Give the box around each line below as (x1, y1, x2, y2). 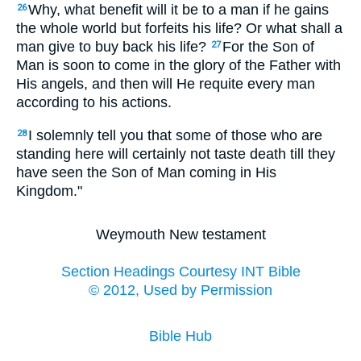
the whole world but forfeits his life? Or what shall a (16, 19, 342, 36)
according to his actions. (16, 93, 172, 110)
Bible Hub (149, 328, 212, 345)
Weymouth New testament (95, 226, 266, 243)
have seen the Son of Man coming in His (16, 164, 276, 180)
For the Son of (222, 38, 314, 55)
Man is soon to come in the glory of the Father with (16, 56, 341, 73)
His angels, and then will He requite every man (16, 75, 315, 92)
